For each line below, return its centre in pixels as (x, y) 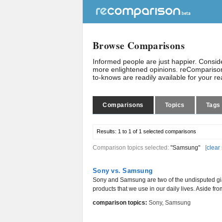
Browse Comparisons (139, 45)
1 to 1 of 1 (130, 131)
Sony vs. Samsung (123, 171)
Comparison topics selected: (132, 148)
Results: (107, 131)
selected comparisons (169, 131)
